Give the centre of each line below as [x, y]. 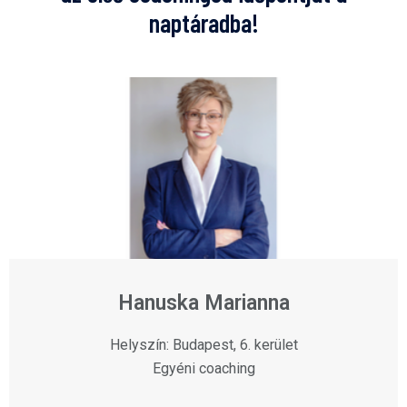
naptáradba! [203, 23]
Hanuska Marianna [203, 303]
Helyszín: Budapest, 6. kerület [203, 345]
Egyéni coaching [203, 369]
